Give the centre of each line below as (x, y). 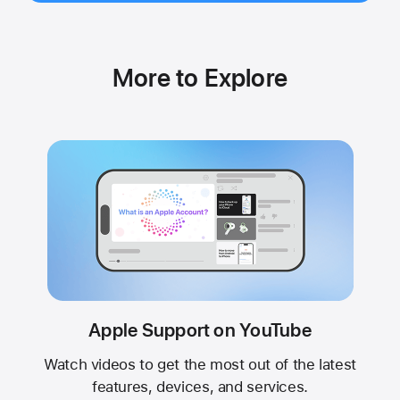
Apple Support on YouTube (200, 330)
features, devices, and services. (200, 386)
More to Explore (200, 77)
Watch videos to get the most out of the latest (200, 364)
